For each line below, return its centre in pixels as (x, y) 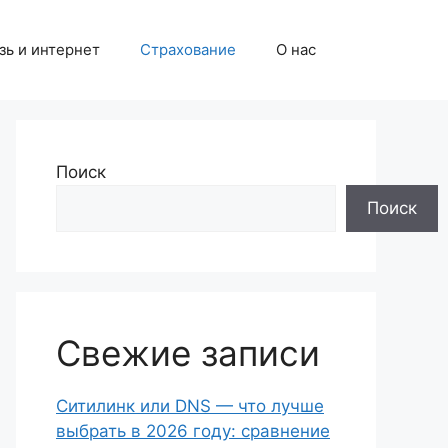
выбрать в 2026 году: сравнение (193, 431)
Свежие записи (188, 353)
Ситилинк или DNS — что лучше (190, 406)
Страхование (188, 49)
